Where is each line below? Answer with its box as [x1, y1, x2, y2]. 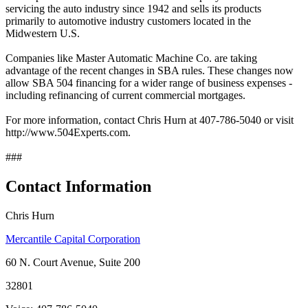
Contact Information [5, 177, 151, 195]
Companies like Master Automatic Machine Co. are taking [5, 52, 257, 64]
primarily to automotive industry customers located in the [5, 14, 251, 27]
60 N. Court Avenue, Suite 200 [5, 256, 140, 268]
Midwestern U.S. [5, 27, 80, 39]
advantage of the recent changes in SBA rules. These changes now [5, 64, 294, 76]
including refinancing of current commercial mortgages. [5, 89, 245, 101]
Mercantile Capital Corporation [5, 232, 140, 245]
